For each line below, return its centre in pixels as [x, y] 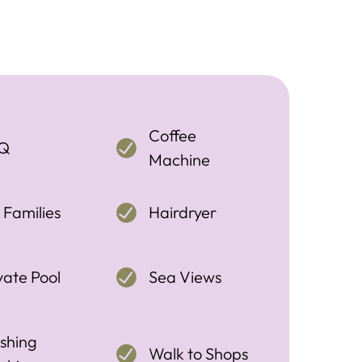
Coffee [173, 135]
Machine [180, 160]
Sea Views [185, 277]
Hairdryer [183, 212]
